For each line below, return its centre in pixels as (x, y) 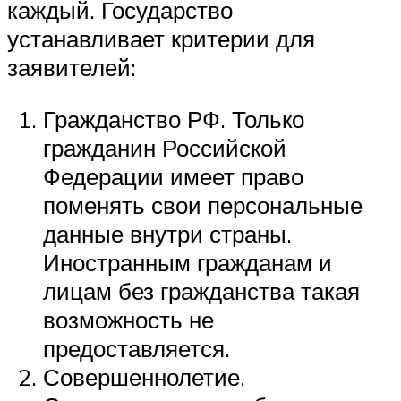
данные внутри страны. (167, 233)
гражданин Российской (165, 147)
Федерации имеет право (173, 176)
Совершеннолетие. (144, 376)
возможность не (128, 319)
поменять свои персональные (203, 205)
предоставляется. (137, 348)
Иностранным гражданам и (188, 262)
